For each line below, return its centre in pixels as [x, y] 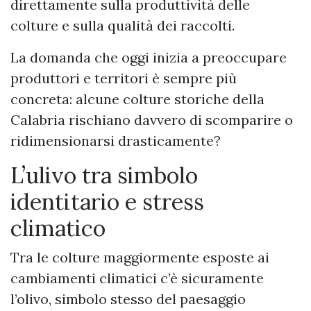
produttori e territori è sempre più [124, 78]
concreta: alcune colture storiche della [137, 99]
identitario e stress [107, 201]
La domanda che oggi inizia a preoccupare [149, 57]
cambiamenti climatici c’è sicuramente [137, 278]
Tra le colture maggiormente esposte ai [140, 257]
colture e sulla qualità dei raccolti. [123, 25]
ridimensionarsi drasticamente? [116, 140]
